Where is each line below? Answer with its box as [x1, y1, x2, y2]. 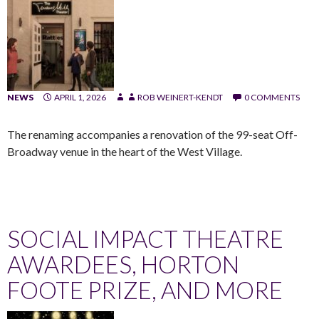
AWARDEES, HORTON [7, 249, 239, 278]
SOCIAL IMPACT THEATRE [7, 224, 283, 253]
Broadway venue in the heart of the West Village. [7, 144, 242, 158]
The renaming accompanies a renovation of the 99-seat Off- [7, 127, 298, 141]
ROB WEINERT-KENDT [137, 91, 223, 103]
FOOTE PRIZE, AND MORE [7, 275, 283, 304]
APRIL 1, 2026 [54, 91, 106, 103]
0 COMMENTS [244, 91, 300, 103]
